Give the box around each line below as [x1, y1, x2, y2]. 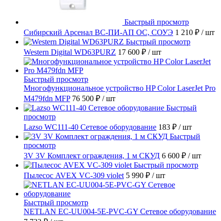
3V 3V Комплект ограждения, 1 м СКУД [24, 151, 160, 160]
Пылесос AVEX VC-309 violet [24, 171, 124, 180]
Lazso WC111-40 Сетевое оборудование [24, 122, 156, 131]
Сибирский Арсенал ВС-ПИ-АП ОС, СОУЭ [24, 28, 173, 37]
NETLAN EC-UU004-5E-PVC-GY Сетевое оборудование [24, 207, 216, 216]
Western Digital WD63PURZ [24, 47, 116, 56]
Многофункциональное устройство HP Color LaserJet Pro [24, 83, 216, 92]
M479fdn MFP [24, 94, 70, 103]
